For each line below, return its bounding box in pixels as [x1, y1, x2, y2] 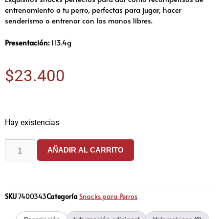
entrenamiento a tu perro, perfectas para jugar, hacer [5, 4, 181, 15]
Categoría [46, 191, 78, 201]
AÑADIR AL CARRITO [47, 145, 124, 154]
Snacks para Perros [79, 191, 137, 201]
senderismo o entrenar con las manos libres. [5, 15, 153, 25]
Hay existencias [5, 117, 59, 127]
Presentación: [5, 37, 51, 47]
